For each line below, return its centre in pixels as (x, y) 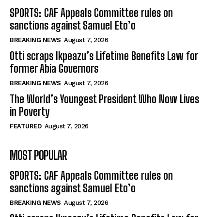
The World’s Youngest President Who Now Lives (104, 99)
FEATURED (25, 126)
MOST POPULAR (38, 155)
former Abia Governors (54, 69)
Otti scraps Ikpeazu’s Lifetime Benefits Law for (104, 56)
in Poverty (30, 112)
